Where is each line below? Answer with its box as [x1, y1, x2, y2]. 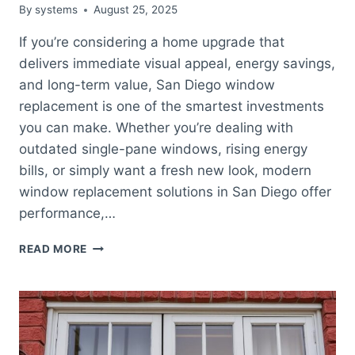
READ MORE [19, 242, 88, 256]
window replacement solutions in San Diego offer [19, 184, 331, 200]
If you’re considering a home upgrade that [19, 34, 284, 51]
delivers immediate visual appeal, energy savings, [19, 55, 335, 72]
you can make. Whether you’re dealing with [19, 120, 293, 136]
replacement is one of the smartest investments [19, 98, 324, 115]
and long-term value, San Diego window [19, 77, 275, 94]
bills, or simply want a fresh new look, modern [19, 162, 311, 179]
